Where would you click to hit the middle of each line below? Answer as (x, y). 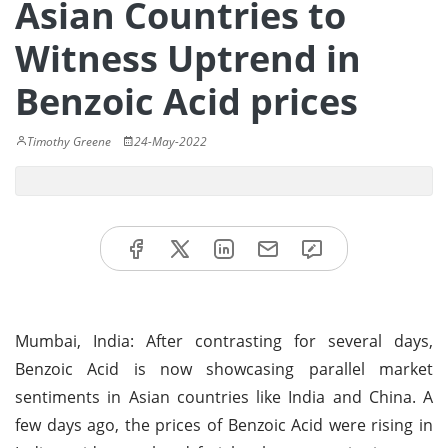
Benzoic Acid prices (186, 101)
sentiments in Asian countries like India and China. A (224, 396)
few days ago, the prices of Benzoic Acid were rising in (224, 424)
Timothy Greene (69, 141)
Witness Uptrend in (188, 58)
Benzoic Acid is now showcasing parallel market (224, 368)
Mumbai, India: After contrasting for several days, (224, 340)
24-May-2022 (170, 141)
